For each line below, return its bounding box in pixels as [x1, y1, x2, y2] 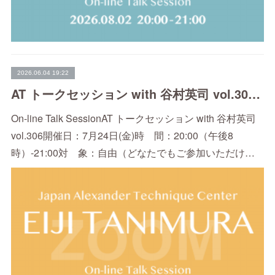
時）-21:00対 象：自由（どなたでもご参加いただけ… [10, 145, 255, 160]
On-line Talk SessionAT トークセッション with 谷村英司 [10, 111, 256, 126]
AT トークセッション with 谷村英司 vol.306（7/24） [247, 85, 260, 103]
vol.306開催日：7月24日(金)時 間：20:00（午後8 [10, 128, 233, 143]
